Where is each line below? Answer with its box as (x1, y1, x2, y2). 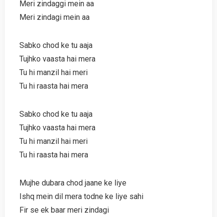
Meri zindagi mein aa (19, 12, 90, 22)
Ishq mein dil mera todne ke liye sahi (19, 191, 143, 201)
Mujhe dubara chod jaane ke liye (19, 178, 126, 187)
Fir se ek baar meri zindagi (19, 205, 109, 215)
